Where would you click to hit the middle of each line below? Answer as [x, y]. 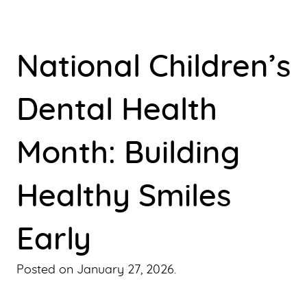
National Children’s [153, 67]
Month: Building [128, 153]
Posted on [47, 270]
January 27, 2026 [125, 270]
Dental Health [117, 110]
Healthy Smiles [124, 197]
